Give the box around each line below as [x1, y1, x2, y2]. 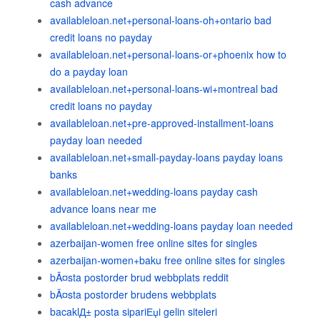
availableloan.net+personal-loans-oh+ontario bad [50, 13, 271, 27]
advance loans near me [50, 201, 156, 216]
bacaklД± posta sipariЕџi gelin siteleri [50, 304, 217, 319]
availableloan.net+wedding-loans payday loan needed [50, 219, 293, 233]
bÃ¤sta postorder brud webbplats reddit [50, 270, 229, 284]
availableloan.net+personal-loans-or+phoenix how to [50, 47, 286, 61]
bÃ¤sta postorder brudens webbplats [50, 287, 216, 301]
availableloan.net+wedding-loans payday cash [50, 184, 258, 199]
